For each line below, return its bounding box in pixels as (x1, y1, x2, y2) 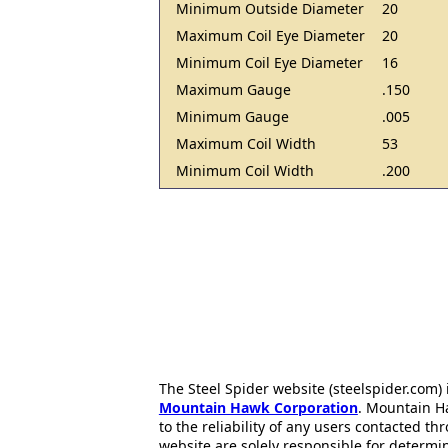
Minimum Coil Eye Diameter (176, 53, 363, 72)
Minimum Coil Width (176, 161, 314, 180)
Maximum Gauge (176, 80, 291, 99)
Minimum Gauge (176, 107, 289, 126)
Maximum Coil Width (176, 134, 316, 153)
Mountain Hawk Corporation (158, 398, 358, 417)
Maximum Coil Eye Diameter (176, 26, 365, 45)
